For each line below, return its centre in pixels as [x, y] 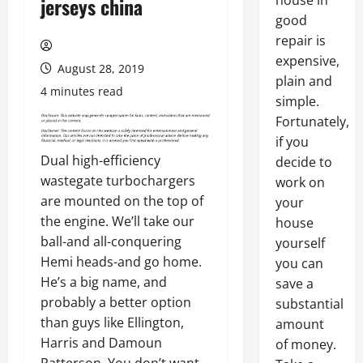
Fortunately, [312, 122]
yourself [300, 243]
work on [300, 182]
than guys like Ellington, [112, 323]
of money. [305, 344]
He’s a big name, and [104, 282]
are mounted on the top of [122, 201]
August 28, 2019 [99, 68]
